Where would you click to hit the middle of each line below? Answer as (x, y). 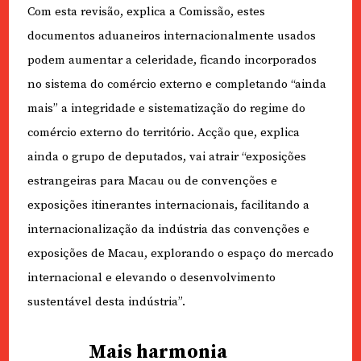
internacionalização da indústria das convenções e (168, 230)
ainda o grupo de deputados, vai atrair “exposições (166, 157)
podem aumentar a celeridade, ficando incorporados (172, 60)
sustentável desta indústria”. (106, 302)
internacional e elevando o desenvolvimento (151, 278)
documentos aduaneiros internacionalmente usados (171, 36)
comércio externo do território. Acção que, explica (163, 133)
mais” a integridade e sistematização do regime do (166, 109)
